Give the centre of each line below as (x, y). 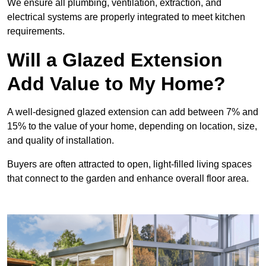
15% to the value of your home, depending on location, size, (132, 126)
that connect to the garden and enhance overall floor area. (128, 179)
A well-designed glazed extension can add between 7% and (133, 112)
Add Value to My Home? (116, 84)
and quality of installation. (61, 141)
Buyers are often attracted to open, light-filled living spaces (129, 164)
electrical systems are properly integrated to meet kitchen (126, 17)
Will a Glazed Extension (115, 60)
